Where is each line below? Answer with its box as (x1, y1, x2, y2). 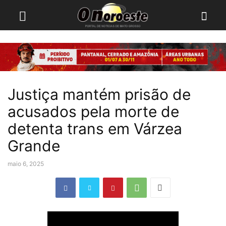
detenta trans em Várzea (8, 120, 182, 138)
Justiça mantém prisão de (8, 85, 191, 103)
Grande (8, 137, 60, 155)
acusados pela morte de (8, 102, 179, 121)
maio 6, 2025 (8, 160, 44, 167)
